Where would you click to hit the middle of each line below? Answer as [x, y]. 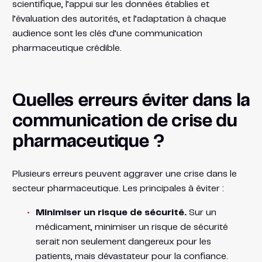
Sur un [201, 212]
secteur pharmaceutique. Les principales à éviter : [118, 188]
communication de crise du [125, 121]
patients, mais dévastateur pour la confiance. [132, 256]
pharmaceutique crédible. [67, 48]
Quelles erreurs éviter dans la [131, 101]
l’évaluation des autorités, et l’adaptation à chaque [119, 19]
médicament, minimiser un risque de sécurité [132, 227]
